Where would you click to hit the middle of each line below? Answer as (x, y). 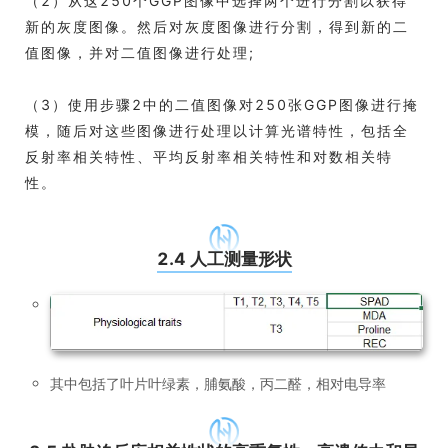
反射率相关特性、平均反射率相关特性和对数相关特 (209, 156)
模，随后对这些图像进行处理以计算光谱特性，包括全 (217, 130)
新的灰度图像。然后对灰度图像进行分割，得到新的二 (217, 26)
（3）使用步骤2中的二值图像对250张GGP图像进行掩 (222, 104)
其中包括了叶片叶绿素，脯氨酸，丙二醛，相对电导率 (218, 383)
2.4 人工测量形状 (224, 258)
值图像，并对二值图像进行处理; (140, 52)
